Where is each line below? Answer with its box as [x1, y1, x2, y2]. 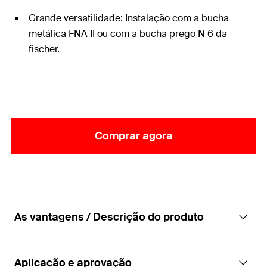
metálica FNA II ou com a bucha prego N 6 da [29, 27, 227, 40]
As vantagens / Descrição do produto [14, 210, 204, 224]
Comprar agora [94, 129, 173, 143]
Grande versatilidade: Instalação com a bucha [29, 12, 229, 24]
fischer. [29, 43, 60, 55]
